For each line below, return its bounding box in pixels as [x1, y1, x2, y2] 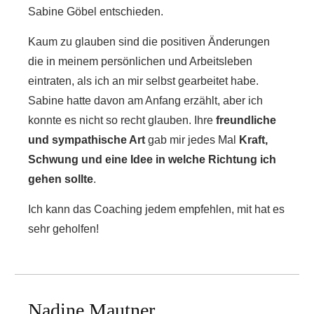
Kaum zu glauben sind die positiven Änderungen [28, 36, 270, 48]
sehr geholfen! [28, 223, 99, 235]
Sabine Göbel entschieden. [28, 6, 163, 18]
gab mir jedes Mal [145, 134, 239, 146]
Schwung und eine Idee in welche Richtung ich [28, 153, 276, 165]
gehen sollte [28, 173, 93, 185]
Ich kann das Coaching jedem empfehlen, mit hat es [28, 203, 285, 215]
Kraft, [239, 134, 268, 146]
